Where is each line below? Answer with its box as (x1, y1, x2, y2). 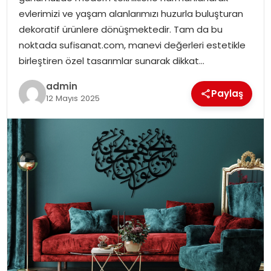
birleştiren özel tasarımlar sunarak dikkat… (18, 54, 204, 67)
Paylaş (211, 87, 244, 100)
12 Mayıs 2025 (45, 93, 100, 105)
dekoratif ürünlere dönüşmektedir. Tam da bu (18, 22, 223, 36)
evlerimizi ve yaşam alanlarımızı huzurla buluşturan (18, 7, 243, 20)
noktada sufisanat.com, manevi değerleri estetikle (18, 38, 246, 51)
